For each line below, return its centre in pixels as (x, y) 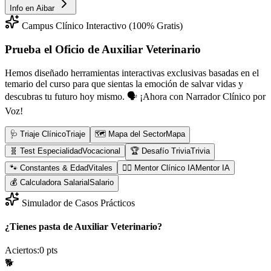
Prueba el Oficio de (53, 49)
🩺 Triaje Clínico (38, 134)
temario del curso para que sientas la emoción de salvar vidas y (124, 83)
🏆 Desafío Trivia (160, 151)
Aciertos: (22, 250)
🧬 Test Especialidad (46, 151)
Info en (23, 8)
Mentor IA (213, 168)
